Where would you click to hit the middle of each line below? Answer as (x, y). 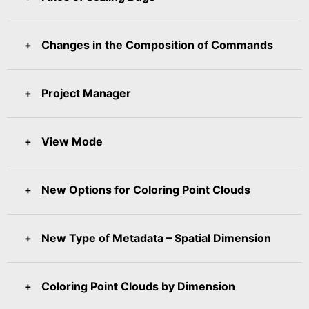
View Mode (72, 141)
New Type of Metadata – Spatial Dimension (156, 238)
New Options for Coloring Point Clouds (146, 189)
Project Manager (86, 93)
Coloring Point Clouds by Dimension (138, 286)
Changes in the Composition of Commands (157, 44)
